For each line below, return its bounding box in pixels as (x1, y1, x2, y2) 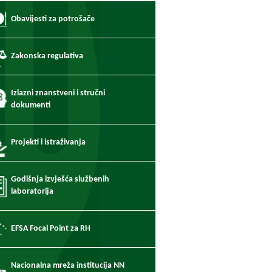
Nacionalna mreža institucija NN (11, 261, 124, 270)
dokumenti (11, 101, 50, 110)
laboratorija (11, 187, 53, 196)
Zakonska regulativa (11, 52, 83, 61)
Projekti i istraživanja (11, 138, 86, 147)
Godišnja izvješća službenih (11, 175, 109, 184)
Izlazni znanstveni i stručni (11, 89, 105, 98)
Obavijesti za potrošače (11, 15, 95, 24)
